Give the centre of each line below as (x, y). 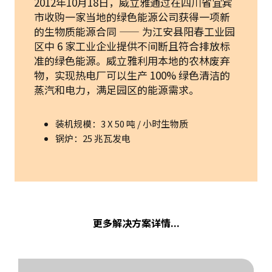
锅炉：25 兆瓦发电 (93, 138)
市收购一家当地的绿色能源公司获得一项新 (132, 16)
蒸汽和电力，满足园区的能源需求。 (117, 89)
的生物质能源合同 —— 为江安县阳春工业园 (134, 31)
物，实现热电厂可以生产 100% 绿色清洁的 (132, 75)
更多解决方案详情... (136, 223)
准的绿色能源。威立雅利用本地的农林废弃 (132, 60)
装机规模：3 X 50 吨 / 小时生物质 (122, 123)
